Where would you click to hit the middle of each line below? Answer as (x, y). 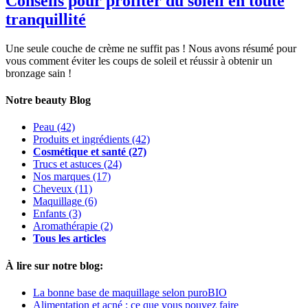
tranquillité (46, 19)
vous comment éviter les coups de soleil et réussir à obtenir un (139, 60)
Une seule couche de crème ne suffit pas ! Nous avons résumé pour (151, 48)
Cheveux (53, 189)
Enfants (49, 214)
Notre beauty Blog (48, 100)
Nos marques (62, 177)
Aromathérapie (65, 226)
